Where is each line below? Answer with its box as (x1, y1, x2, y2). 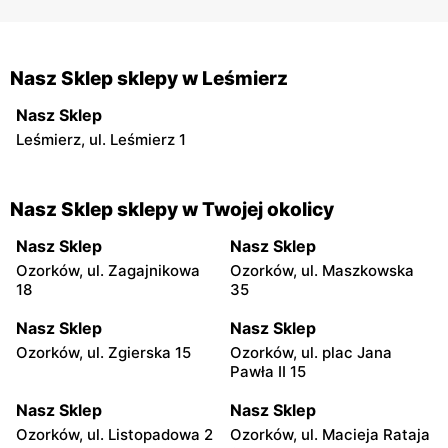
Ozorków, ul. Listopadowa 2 (16, 425, 213, 445)
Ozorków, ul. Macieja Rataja (230, 425, 430, 445)
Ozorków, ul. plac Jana (230, 343, 392, 363)
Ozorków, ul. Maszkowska (230, 261, 414, 281)
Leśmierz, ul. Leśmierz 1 (16, 130, 186, 150)
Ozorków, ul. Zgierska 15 (16, 343, 191, 363)
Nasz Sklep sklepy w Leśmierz (10, 67, 288, 91)
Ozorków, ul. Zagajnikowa (16, 261, 200, 281)
